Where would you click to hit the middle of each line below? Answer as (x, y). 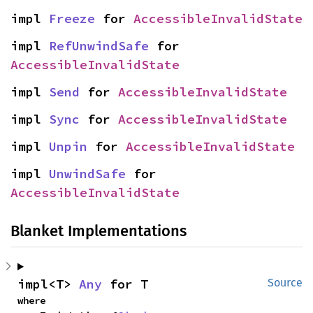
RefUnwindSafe (99, 46)
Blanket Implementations (99, 231)
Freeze (72, 19)
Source (285, 283)
